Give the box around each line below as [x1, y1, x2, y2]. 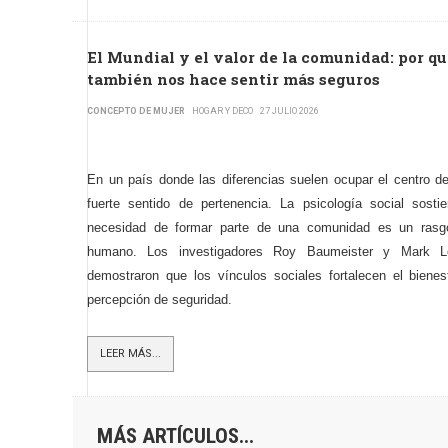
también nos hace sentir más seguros [87, 69, 380, 89]
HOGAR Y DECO [192, 106, 253, 116]
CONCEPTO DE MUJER [87, 106, 185, 116]
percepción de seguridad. [87, 292, 232, 307]
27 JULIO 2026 [260, 106, 319, 116]
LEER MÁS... [100, 347, 161, 360]
